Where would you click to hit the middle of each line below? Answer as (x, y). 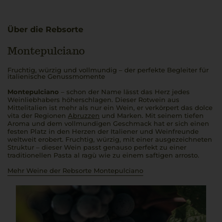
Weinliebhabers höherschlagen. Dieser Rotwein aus (93, 100)
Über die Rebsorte (45, 29)
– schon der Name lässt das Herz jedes (124, 92)
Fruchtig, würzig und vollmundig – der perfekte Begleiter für (108, 70)
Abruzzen (84, 115)
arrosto (186, 155)
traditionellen (30, 155)
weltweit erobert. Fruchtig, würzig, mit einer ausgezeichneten (110, 139)
